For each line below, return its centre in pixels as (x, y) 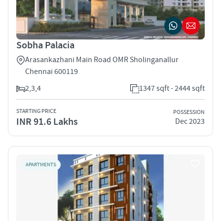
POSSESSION (189, 112)
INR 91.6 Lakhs (47, 122)
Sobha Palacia (45, 45)
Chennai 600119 (52, 71)
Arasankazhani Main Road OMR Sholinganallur (102, 59)
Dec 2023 (190, 122)
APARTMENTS (41, 165)
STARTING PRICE (36, 111)
